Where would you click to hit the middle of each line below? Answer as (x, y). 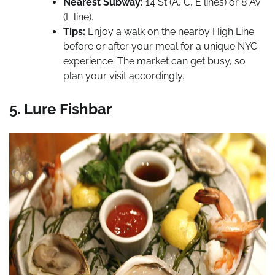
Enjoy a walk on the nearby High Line (170, 32)
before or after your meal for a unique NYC (160, 47)
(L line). (78, 17)
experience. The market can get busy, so (154, 61)
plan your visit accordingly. (124, 76)
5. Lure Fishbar (60, 109)
